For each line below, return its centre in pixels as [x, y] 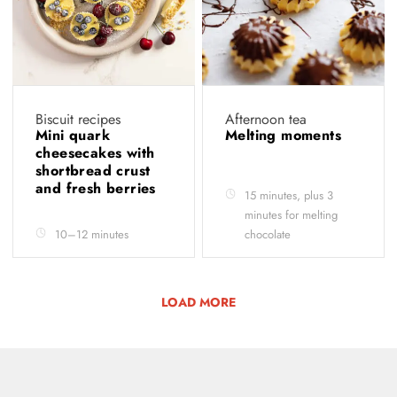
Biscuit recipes [78, 119]
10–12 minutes [92, 234]
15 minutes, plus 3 [289, 195]
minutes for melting [291, 214]
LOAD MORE [198, 302]
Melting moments [286, 135]
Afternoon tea [266, 119]
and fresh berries [98, 188]
